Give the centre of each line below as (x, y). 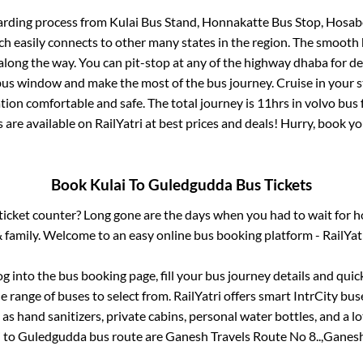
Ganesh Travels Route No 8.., (244, 335)
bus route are (126, 335)
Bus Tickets (272, 184)
